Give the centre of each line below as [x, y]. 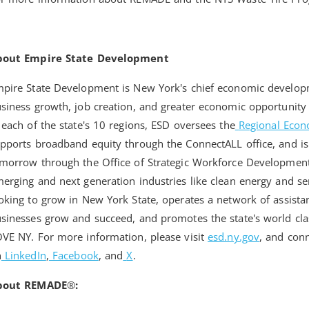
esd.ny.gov [234, 237]
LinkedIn [25, 255]
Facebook [76, 255]
